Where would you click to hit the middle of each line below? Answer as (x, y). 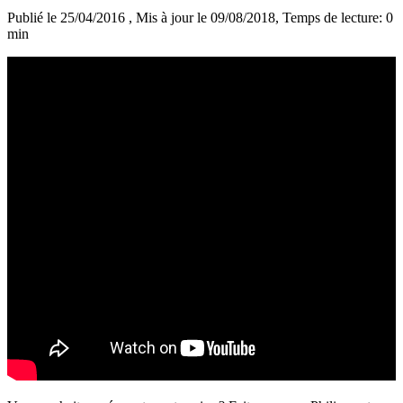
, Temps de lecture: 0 (334, 18)
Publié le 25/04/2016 (68, 18)
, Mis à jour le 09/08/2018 (202, 18)
